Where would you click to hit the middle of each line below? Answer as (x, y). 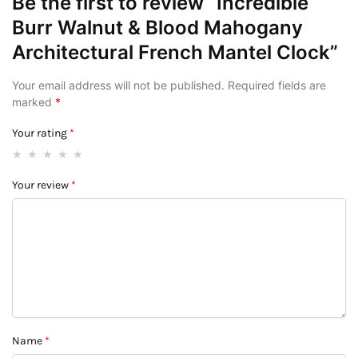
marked (34, 102)
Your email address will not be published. (118, 86)
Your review (42, 185)
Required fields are (277, 86)
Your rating (41, 133)
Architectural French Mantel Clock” (175, 53)
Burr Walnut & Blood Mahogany (157, 28)
